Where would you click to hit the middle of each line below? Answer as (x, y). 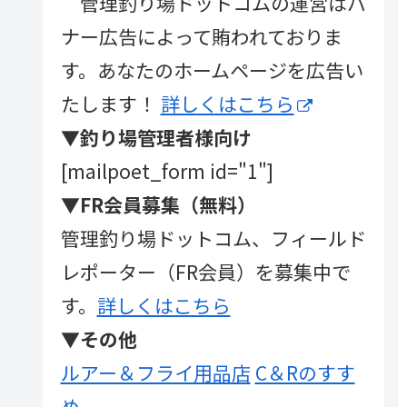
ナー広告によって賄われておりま (201, 37)
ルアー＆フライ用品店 (155, 373)
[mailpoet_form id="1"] (167, 171)
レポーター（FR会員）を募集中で (205, 272)
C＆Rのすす (305, 373)
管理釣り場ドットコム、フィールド (213, 238)
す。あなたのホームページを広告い (212, 70)
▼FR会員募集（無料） (158, 205)
